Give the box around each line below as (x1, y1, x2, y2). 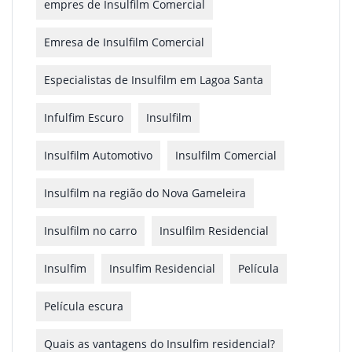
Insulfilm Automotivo (44, 148, 152, 163)
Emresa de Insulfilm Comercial (44, 35, 204, 49)
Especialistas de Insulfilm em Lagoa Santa (44, 72, 263, 87)
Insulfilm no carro (44, 223, 137, 238)
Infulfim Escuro (44, 110, 123, 125)
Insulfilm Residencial (159, 223, 269, 238)
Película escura (44, 299, 123, 313)
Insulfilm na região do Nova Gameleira (44, 185, 246, 200)
